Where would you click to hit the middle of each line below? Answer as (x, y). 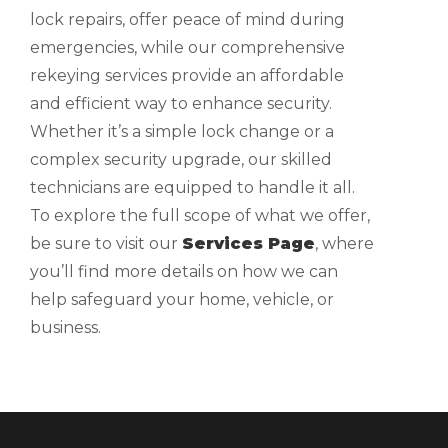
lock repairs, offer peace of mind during (187, 19)
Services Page (248, 243)
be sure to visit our (106, 243)
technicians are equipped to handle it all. (192, 187)
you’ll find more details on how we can (184, 271)
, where (344, 243)
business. (65, 327)
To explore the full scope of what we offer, (200, 215)
